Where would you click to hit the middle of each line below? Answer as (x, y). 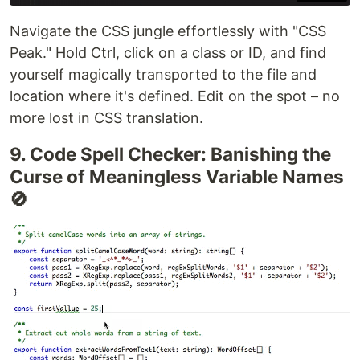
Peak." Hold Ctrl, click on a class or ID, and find (168, 52)
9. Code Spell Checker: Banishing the (170, 153)
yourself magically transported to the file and (163, 74)
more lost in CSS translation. (106, 117)
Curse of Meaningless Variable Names (177, 176)
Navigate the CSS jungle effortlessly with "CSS (168, 31)
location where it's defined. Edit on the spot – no (175, 96)
